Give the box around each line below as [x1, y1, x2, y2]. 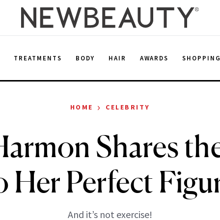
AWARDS [139, 54, 169, 62]
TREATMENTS [14, 54, 62, 62]
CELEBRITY [106, 103, 150, 111]
